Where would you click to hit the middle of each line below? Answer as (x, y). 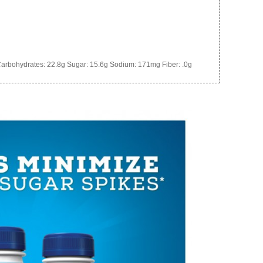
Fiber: (171, 65)
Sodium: (123, 65)
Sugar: (77, 65)
